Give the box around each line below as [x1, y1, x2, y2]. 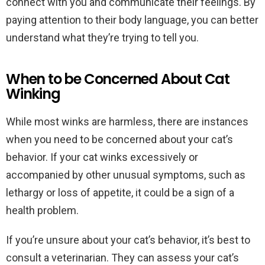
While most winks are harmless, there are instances [6, 115, 248, 128]
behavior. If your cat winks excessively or [6, 151, 198, 163]
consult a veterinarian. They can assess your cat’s [6, 251, 239, 264]
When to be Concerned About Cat [6, 69, 230, 89]
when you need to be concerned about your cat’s [6, 133, 233, 146]
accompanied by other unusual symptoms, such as [6, 169, 245, 181]
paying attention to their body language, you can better [6, 14, 258, 26]
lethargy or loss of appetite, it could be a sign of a [6, 186, 234, 199]
